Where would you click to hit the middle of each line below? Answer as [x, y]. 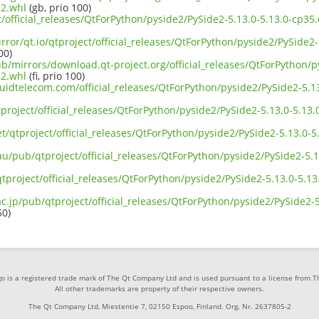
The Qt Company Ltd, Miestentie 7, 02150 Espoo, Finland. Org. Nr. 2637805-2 [159, 307]
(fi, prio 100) [56, 76]
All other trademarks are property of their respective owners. [159, 289]
